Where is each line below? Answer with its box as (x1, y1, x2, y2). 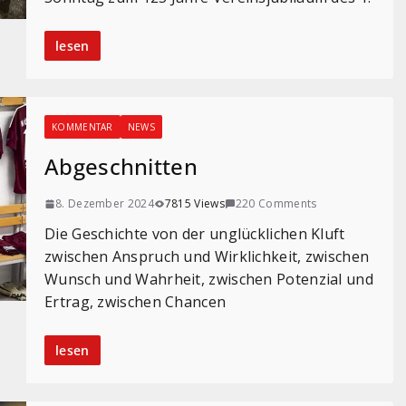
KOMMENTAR (52, 121, 113, 133)
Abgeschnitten (44, 151, 198, 181)
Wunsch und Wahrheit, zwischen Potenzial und (44, 269, 373, 289)
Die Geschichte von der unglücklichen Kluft (44, 224, 345, 244)
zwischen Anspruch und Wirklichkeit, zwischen (44, 246, 370, 266)
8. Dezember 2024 (55, 196, 154, 211)
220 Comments (235, 196, 317, 211)
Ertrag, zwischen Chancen (44, 292, 227, 312)
